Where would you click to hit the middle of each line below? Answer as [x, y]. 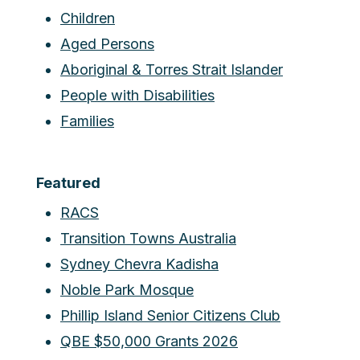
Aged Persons [107, 44]
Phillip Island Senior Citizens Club [170, 316]
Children [88, 18]
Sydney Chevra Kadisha [139, 264]
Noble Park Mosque [127, 290]
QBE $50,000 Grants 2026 [149, 342]
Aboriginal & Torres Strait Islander [172, 70]
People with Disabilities [137, 96]
